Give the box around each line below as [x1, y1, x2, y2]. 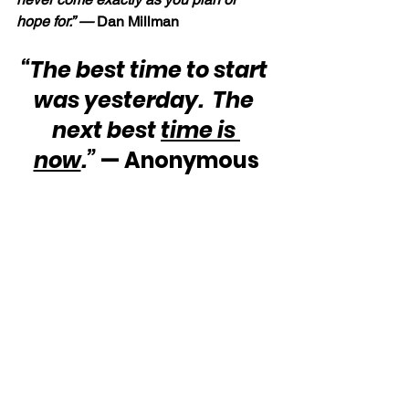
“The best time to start [20, 54, 272, 85]
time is [161, 114, 240, 145]
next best [52, 114, 161, 145]
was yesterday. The [34, 84, 258, 115]
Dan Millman [97, 12, 179, 30]
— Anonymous [95, 144, 259, 175]
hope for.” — [16, 12, 97, 30]
